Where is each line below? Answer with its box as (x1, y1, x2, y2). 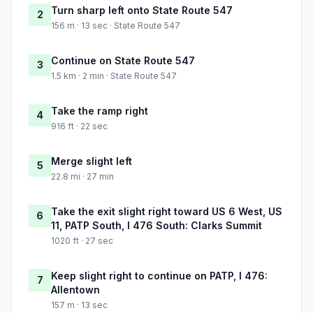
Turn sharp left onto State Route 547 (51, 4, 233, 17)
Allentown (51, 284, 100, 296)
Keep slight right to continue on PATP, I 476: (51, 270, 268, 282)
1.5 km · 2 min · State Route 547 (51, 71, 177, 82)
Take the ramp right (51, 105, 148, 117)
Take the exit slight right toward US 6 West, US (51, 205, 282, 218)
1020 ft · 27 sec (51, 235, 113, 247)
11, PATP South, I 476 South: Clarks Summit (51, 219, 262, 232)
